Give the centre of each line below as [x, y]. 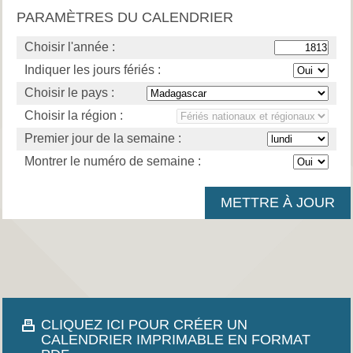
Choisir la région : [73, 115]
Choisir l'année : [69, 46]
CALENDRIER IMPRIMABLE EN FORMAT [176, 340]
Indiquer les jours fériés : [92, 69]
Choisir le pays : [69, 92]
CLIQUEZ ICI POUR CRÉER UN [144, 325]
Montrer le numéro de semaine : [112, 161]
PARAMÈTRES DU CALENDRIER [124, 17]
